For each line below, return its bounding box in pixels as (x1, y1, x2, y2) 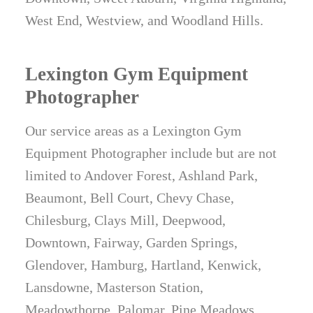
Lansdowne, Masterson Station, (25, 279, 204, 296)
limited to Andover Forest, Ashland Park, (25, 168, 259, 184)
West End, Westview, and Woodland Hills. (25, 13, 264, 29)
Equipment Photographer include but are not (25, 145, 277, 161)
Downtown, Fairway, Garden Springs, (25, 235, 238, 251)
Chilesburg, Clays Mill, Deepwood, (25, 212, 226, 228)
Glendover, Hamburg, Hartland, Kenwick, (25, 257, 262, 273)
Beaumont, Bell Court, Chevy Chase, (25, 190, 235, 206)
